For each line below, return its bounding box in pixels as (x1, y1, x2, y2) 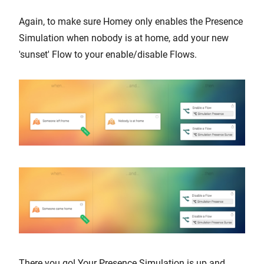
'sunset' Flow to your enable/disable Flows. (19, 48, 197, 60)
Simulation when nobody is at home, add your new (19, 32, 229, 44)
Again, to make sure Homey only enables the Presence (19, 15, 243, 27)
